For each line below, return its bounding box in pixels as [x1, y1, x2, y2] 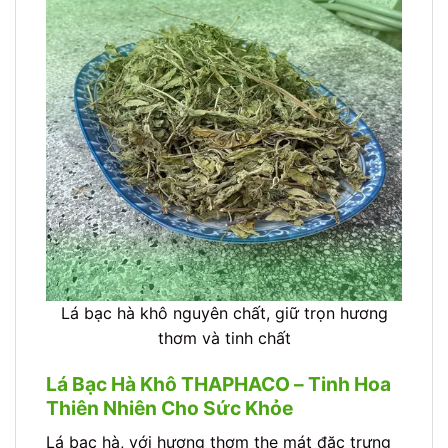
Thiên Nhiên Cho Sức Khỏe [46, 396, 293, 421]
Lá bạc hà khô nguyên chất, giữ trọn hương [60, 303, 388, 324]
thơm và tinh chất [157, 328, 291, 349]
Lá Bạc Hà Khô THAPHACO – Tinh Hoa [46, 372, 391, 397]
